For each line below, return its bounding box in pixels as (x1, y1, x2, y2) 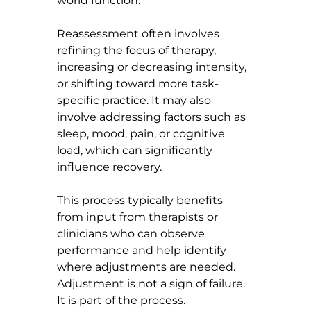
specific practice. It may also (57, 93, 214, 107)
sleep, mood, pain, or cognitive (57, 126, 228, 140)
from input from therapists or (57, 210, 221, 224)
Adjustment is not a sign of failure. (57, 276, 248, 290)
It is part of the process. (57, 293, 185, 307)
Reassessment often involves (57, 26, 222, 40)
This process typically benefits (57, 193, 226, 207)
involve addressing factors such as (57, 110, 249, 124)
